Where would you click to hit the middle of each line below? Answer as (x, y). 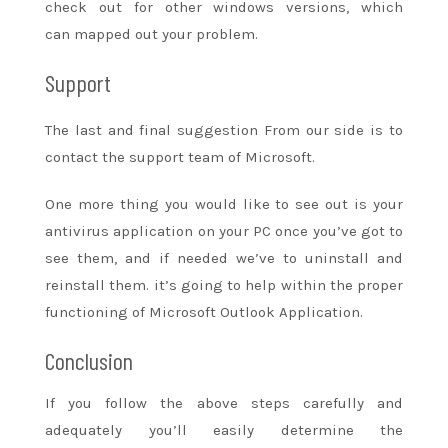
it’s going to (199, 284)
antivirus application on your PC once (179, 230)
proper (380, 284)
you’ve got (350, 230)
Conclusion (89, 360)
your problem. (210, 33)
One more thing (105, 203)
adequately (97, 429)
